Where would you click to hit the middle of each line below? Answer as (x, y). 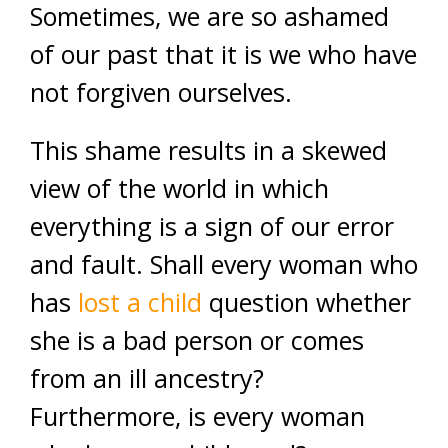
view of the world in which (179, 188)
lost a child (140, 302)
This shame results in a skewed (208, 150)
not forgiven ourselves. (161, 92)
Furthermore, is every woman (197, 416)
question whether (310, 302)
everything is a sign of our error (212, 226)
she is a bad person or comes (197, 340)
